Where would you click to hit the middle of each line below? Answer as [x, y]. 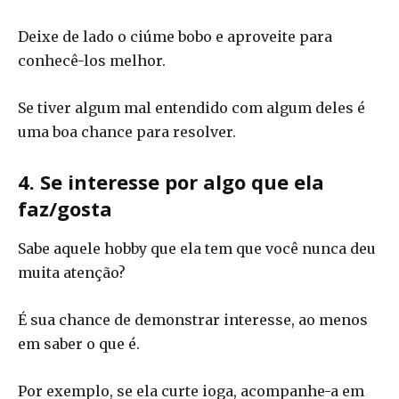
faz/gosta [65, 208]
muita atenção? [72, 272]
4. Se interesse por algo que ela [171, 181]
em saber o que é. [79, 343]
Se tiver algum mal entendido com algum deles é [191, 107]
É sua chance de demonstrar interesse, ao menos [193, 319]
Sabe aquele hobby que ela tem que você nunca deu [197, 248]
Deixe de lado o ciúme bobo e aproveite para [175, 36]
